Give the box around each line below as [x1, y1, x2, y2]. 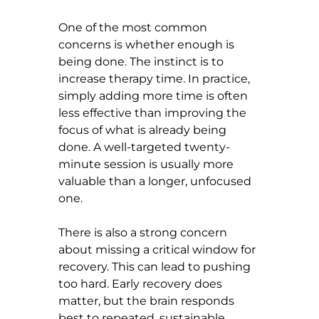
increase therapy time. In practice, [58, 71, 253, 85]
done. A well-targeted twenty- [58, 140, 230, 154]
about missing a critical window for [58, 242, 258, 256]
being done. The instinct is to [58, 54, 226, 68]
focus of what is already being [58, 122, 229, 137]
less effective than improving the [58, 105, 249, 120]
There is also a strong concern [58, 225, 230, 239]
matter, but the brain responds [58, 293, 237, 308]
